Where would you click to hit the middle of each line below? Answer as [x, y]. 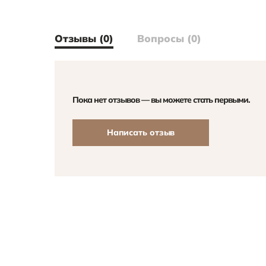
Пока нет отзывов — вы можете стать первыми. [161, 100]
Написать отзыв [141, 132]
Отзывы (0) [84, 38]
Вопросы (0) [169, 38]
